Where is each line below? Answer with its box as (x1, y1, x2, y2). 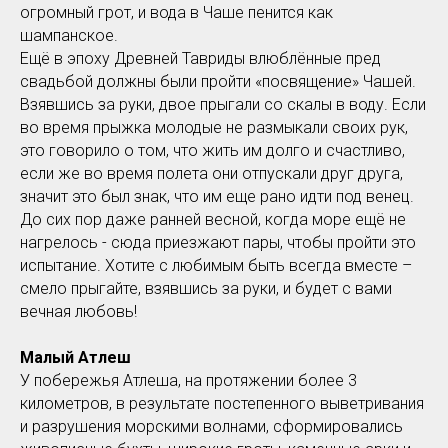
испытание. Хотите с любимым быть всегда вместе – (20, 255, 412, 275)
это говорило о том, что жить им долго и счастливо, (20, 140, 405, 160)
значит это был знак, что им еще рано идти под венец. (20, 186, 414, 206)
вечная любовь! (20, 301, 137, 321)
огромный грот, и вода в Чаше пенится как (20, 2, 333, 22)
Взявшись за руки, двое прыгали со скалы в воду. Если (20, 94, 426, 114)
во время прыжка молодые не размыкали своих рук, (20, 117, 408, 137)
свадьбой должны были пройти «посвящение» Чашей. (20, 71, 416, 91)
